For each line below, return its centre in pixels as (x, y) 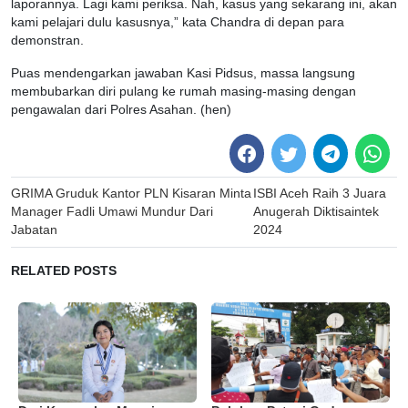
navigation (58, 214)
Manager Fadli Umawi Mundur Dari (112, 211)
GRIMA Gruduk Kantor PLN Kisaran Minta (131, 193)
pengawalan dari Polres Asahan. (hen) (121, 110)
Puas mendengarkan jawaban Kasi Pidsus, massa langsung (183, 74)
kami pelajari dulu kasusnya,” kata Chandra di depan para (178, 23)
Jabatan (34, 229)
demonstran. (47, 41)
